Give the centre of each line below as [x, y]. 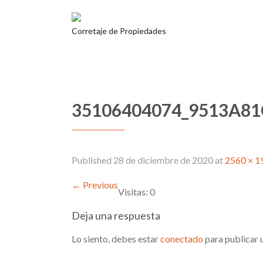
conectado [182, 239]
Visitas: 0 [136, 192]
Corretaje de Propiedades [119, 31]
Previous [100, 185]
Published [92, 160]
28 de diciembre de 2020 [163, 160]
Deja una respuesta [116, 215]
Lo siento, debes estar [116, 239]
